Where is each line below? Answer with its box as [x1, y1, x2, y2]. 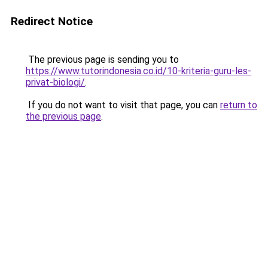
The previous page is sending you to [26, 54, 179, 65]
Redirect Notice [11, 14, 93, 28]
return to [220, 99, 257, 111]
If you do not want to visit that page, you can [26, 99, 220, 111]
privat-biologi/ [26, 77, 85, 88]
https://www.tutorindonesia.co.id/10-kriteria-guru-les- [26, 65, 251, 77]
